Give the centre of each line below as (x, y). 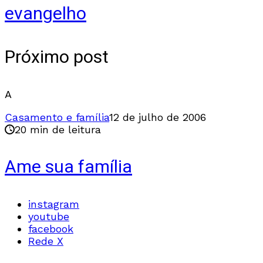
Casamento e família (57, 117)
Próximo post (57, 57)
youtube (49, 216)
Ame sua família (68, 167)
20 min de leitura (58, 129)
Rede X (46, 241)
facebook (51, 228)
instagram (54, 204)
